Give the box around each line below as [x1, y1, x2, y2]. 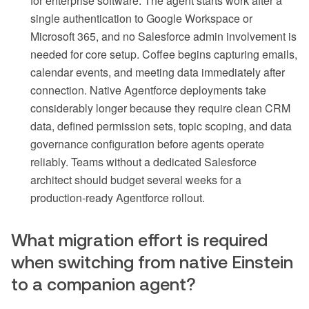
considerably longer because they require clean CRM [30, 99, 290, 116]
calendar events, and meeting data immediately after [30, 63, 285, 80]
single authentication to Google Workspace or [30, 10, 252, 26]
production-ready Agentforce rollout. [30, 189, 205, 206]
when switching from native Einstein [11, 252, 293, 272]
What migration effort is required [11, 230, 268, 250]
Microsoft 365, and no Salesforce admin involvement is [30, 28, 297, 44]
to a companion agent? [11, 274, 196, 294]
